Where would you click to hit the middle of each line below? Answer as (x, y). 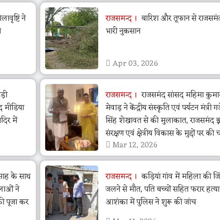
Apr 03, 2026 (134, 64)
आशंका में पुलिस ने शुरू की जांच (151, 203)
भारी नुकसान (123, 32)
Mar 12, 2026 (134, 146)
